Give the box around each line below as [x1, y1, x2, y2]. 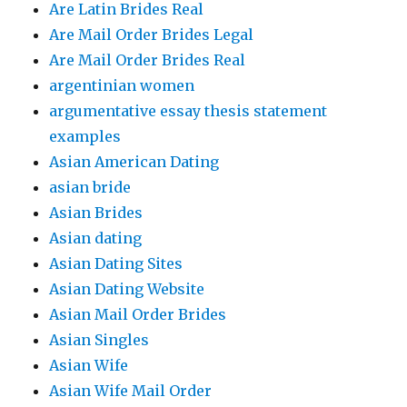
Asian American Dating [49, 153, 220, 171]
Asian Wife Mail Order [49, 382, 213, 400]
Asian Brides [49, 203, 144, 222]
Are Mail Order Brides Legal [49, 25, 254, 44]
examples [49, 127, 122, 145]
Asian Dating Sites [49, 254, 184, 273]
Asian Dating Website [49, 280, 205, 298]
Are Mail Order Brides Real [49, 51, 246, 69]
